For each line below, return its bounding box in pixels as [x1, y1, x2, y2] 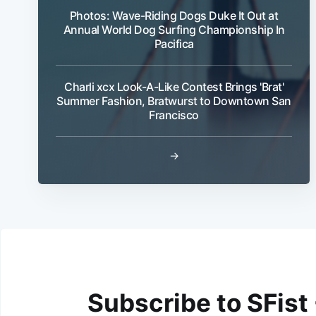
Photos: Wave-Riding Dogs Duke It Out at [69, 8, 279, 23]
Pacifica [154, 36, 194, 51]
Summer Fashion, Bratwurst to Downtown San [56, 93, 291, 108]
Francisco [149, 107, 199, 122]
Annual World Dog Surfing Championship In [63, 22, 285, 37]
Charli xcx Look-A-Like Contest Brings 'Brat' [64, 79, 284, 94]
